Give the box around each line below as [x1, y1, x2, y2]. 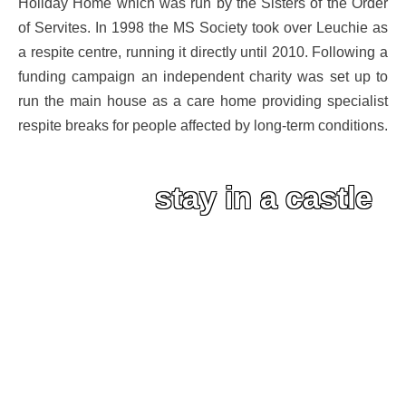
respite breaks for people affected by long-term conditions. [18, 116, 388, 133]
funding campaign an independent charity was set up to [18, 67, 388, 84]
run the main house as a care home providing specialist [18, 92, 388, 109]
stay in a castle [154, 179, 372, 215]
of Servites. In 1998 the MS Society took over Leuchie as [18, 18, 388, 35]
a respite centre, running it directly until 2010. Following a [18, 43, 388, 60]
